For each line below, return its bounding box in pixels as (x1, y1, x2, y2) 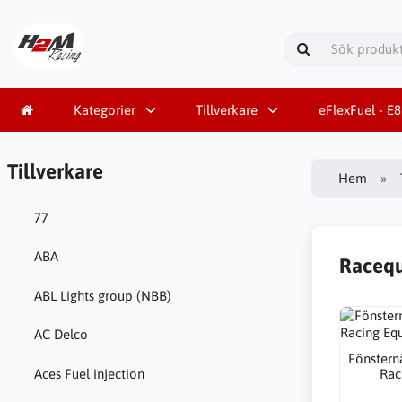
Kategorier (73, 101, 135, 118)
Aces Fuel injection (33, 365, 144, 381)
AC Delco (33, 327, 88, 343)
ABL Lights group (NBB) (33, 287, 171, 303)
